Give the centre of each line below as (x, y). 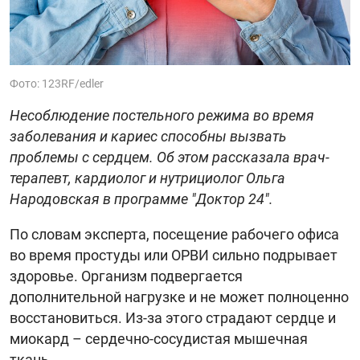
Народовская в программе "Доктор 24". (141, 198)
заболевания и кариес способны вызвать (148, 136)
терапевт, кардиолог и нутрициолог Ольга (147, 178)
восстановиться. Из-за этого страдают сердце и (173, 317)
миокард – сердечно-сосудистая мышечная (159, 338)
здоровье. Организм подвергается (126, 276)
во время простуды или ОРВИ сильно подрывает (174, 255)
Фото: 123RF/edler (57, 83)
